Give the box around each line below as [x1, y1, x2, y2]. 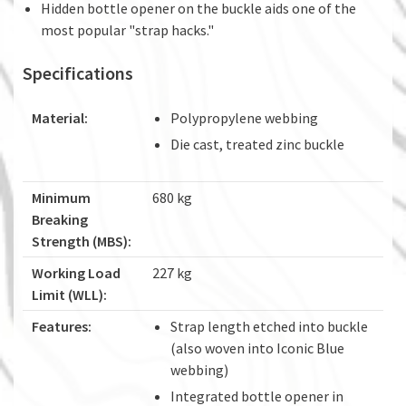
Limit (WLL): [32, 285, 107, 304]
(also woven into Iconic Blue [170, 338, 344, 357]
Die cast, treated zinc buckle [170, 134, 344, 153]
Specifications [23, 61, 133, 84]
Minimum [32, 188, 91, 207]
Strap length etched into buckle [170, 316, 368, 335]
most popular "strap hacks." [41, 20, 214, 39]
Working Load [32, 263, 121, 282]
